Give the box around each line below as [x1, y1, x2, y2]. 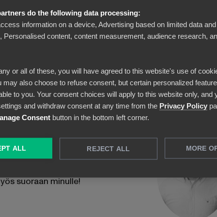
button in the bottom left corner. [50, 113, 149, 122]
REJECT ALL [87, 145, 130, 153]
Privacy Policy [159, 101, 207, 110]
